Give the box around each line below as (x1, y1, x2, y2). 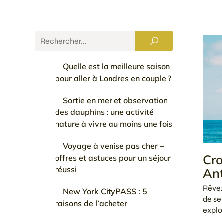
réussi (55, 165, 77, 174)
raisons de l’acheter (55, 198, 127, 208)
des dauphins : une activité (55, 107, 154, 117)
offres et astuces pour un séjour (55, 153, 171, 163)
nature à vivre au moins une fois (55, 119, 172, 129)
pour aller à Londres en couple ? (55, 73, 171, 83)
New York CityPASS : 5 (63, 186, 147, 196)
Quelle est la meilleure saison (63, 61, 170, 71)
